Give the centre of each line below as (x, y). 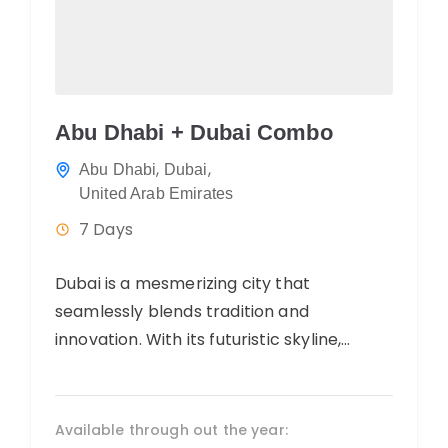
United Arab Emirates (156, 193)
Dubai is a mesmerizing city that (183, 283)
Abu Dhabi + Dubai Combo (194, 132)
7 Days (106, 229)
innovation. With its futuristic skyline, (198, 339)
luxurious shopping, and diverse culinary (212, 367)
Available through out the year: (171, 429)
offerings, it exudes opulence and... (191, 395)
